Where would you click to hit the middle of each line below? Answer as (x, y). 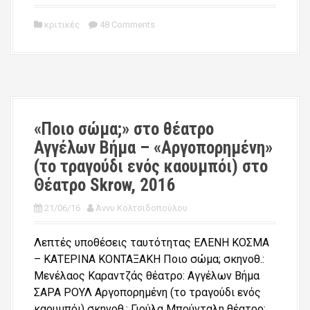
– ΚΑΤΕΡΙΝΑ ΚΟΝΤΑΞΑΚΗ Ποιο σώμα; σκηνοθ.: (149, 259)
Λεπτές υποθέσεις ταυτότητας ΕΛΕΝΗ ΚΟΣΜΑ (152, 242)
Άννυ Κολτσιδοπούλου (142, 208)
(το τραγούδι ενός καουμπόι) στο (151, 166)
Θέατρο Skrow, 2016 (105, 185)
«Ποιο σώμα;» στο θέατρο (124, 129)
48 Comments (127, 24)
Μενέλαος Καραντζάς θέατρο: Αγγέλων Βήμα (147, 275)
